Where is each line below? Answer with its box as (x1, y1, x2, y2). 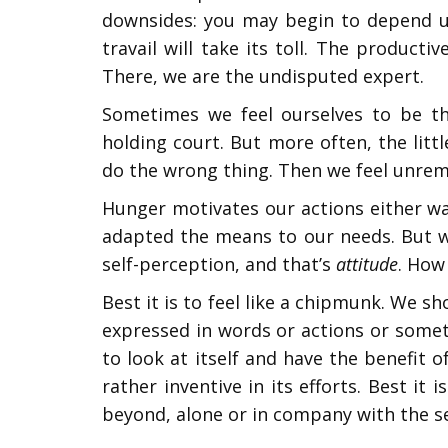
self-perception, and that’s (102, 252, 336, 276)
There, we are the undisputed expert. (102, 64, 424, 88)
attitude (336, 252, 398, 276)
